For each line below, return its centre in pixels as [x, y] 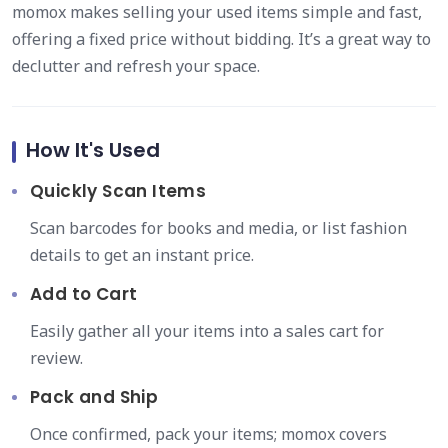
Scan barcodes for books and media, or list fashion [218, 228]
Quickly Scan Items [118, 191]
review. [56, 358]
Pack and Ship [94, 397]
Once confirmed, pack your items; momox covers [208, 434]
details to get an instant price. [142, 255]
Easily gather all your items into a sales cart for [207, 331]
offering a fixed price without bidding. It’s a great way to [221, 39]
